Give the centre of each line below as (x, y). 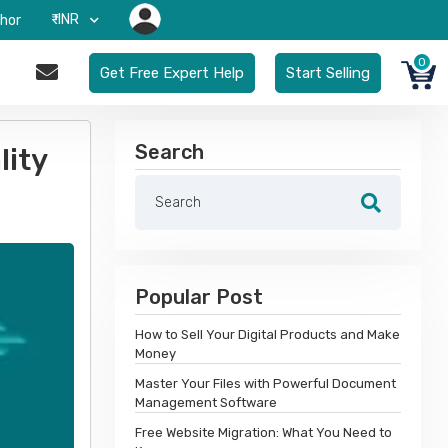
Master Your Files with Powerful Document (266, 383)
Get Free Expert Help (172, 72)
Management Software (206, 402)
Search (170, 152)
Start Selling (328, 72)
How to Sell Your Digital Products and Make (268, 334)
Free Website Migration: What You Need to (264, 432)
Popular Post (199, 297)
